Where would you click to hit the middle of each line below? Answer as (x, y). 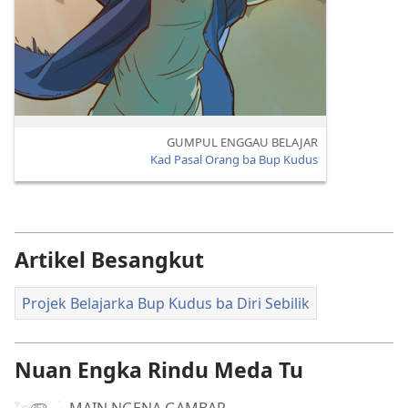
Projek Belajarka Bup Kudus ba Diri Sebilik (166, 304)
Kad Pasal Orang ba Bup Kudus (235, 159)
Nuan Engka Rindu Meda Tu (159, 369)
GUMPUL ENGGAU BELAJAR (243, 142)
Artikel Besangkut (109, 260)
